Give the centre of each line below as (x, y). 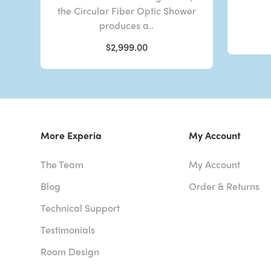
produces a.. (127, 25)
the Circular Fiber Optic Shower (126, 10)
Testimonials (68, 229)
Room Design (70, 251)
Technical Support (80, 207)
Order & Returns (224, 186)
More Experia (71, 135)
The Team (62, 164)
